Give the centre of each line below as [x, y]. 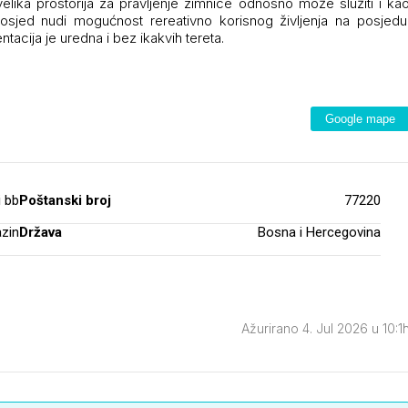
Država [41, 232]
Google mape [360, 118]
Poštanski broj [65, 200]
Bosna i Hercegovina [319, 232]
